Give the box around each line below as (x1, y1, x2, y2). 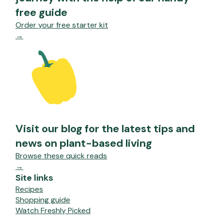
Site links (15, 172, 53, 184)
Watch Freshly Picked (15, 205, 91, 216)
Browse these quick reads (15, 151, 107, 161)
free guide (15, 5, 67, 20)
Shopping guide (15, 195, 70, 205)
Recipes (15, 184, 43, 195)
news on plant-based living (15, 136, 152, 151)
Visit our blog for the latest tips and (15, 122, 195, 136)
